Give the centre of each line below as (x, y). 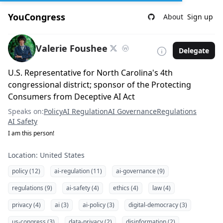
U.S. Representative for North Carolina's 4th (90, 73)
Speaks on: (26, 111)
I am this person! (31, 133)
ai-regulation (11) (78, 171)
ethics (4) (126, 188)
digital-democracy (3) (158, 205)
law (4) (162, 188)
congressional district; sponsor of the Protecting (100, 85)
